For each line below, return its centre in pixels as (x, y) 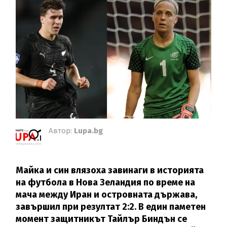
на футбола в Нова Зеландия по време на (106, 183)
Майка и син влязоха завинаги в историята (110, 171)
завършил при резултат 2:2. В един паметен (111, 207)
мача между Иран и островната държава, (107, 195)
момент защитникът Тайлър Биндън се (102, 219)
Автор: (62, 131)
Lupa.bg (89, 131)
